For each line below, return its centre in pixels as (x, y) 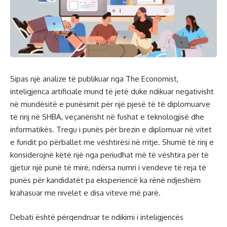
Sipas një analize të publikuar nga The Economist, (94, 79)
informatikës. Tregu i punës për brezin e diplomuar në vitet (111, 130)
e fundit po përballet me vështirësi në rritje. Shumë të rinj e (112, 142)
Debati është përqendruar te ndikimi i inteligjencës (97, 217)
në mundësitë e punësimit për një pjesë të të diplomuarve (110, 104)
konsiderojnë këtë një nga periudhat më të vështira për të (109, 155)
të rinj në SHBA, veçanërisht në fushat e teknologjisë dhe (107, 117)
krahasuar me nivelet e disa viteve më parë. (85, 193)
